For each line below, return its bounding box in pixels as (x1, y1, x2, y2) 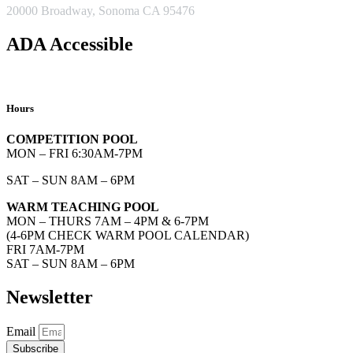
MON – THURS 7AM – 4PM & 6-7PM (6, 214, 209, 228)
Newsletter (6, 286, 93, 307)
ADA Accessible (6, 33, 133, 54)
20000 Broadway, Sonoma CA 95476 (6, 3, 195, 17)
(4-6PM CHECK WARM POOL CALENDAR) (6, 228, 249, 242)
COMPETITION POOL (6, 132, 141, 146)
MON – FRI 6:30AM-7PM (6, 146, 143, 160)
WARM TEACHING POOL (6, 199, 159, 214)
